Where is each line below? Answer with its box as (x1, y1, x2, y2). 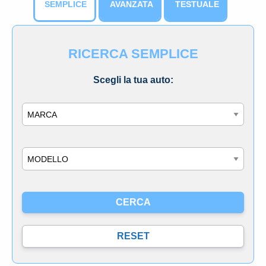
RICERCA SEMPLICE (68, 46, 198, 61)
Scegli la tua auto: (93, 75, 173, 85)
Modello (21, 149, 51, 159)
